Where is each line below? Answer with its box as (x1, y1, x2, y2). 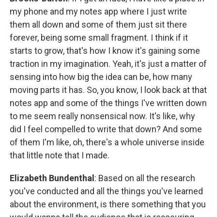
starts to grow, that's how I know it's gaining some (10, 45, 200, 56)
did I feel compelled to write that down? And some (10, 124, 202, 134)
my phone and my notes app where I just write (10, 6, 187, 16)
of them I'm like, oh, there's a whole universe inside (10, 137, 204, 147)
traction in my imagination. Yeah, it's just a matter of (10, 58, 207, 69)
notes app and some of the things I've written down (10, 97, 207, 108)
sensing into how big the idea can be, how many (10, 71, 192, 82)
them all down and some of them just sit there (10, 19, 187, 30)
